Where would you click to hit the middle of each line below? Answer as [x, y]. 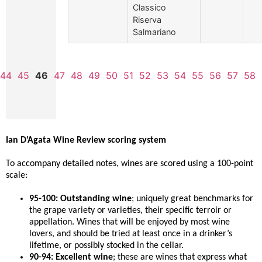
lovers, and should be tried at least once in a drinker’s [131, 234]
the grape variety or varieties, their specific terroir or [130, 211]
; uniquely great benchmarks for [192, 199]
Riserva [147, 19]
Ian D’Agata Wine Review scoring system [86, 141]
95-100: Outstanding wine [80, 199]
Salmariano [154, 32]
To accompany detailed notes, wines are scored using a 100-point [130, 164]
